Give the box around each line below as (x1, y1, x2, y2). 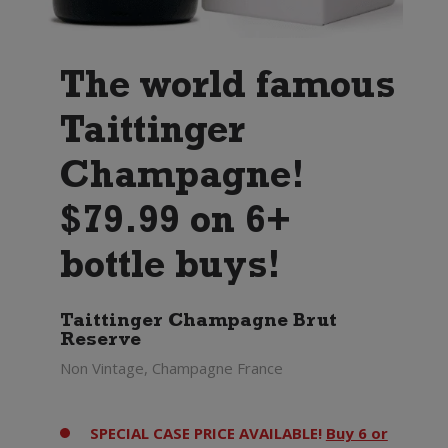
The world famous (59, 70, 395, 109)
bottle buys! (59, 250, 281, 289)
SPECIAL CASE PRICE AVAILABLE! (89, 422, 326, 443)
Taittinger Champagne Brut (59, 312, 337, 332)
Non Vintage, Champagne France (59, 357, 283, 378)
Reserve (59, 331, 141, 351)
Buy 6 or (325, 422, 388, 443)
